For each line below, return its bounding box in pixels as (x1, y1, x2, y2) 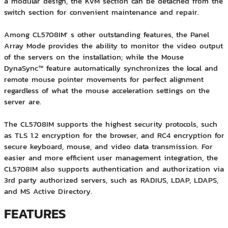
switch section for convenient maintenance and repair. (4, 6, 199, 18)
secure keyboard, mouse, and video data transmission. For (4, 140, 213, 153)
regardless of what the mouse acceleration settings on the (4, 84, 210, 97)
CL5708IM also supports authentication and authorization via (4, 163, 224, 175)
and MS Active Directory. (4, 185, 92, 197)
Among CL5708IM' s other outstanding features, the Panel (4, 28, 209, 41)
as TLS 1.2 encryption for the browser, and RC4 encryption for (4, 129, 224, 141)
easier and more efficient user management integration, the (4, 152, 218, 164)
